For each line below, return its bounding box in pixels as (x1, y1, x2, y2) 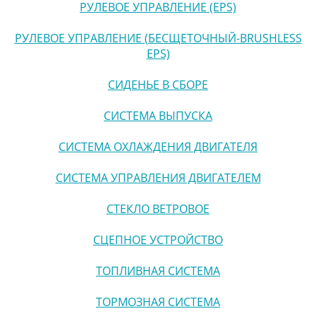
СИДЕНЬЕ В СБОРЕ (108, 76, 208, 92)
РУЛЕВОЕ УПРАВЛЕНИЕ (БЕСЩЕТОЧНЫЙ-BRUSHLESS (14, 30, 302, 46)
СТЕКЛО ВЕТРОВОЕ (107, 200, 209, 217)
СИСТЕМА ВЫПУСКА (104, 107, 212, 123)
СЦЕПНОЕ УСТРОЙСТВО (93, 231, 223, 248)
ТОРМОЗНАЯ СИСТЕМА (96, 293, 220, 310)
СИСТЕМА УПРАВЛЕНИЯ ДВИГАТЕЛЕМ (55, 169, 261, 186)
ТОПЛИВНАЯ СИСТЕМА (96, 262, 220, 279)
